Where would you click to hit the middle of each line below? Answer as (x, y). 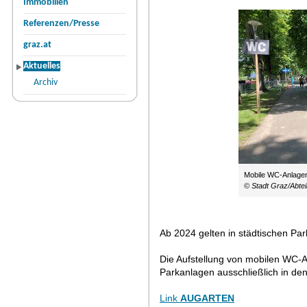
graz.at (37, 45)
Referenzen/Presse (61, 24)
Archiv (46, 83)
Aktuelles (42, 66)
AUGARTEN (207, 298)
